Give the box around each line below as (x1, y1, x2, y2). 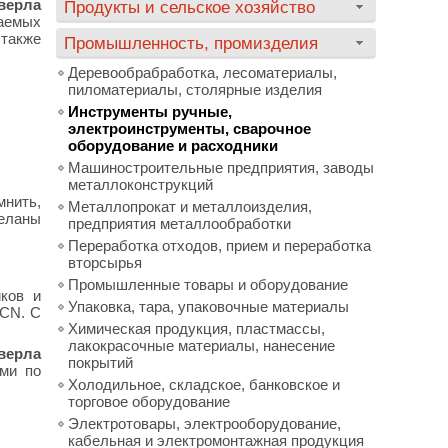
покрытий (68, 354, 133, 371)
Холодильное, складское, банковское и (68, 376, 340, 393)
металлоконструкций (68, 176, 213, 193)
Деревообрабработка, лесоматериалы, (68, 64, 337, 81)
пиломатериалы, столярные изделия (68, 81, 322, 98)
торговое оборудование (68, 393, 230, 410)
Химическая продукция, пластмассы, (68, 320, 325, 337)
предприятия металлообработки (68, 215, 291, 232)
